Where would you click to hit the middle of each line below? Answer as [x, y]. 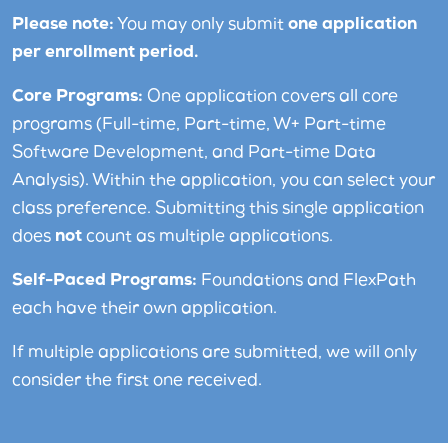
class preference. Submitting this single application [218, 208]
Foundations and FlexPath [306, 280]
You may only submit [201, 24]
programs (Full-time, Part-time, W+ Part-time [199, 124]
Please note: [63, 24]
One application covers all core [270, 96]
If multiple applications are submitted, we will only [214, 352]
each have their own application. [144, 308]
